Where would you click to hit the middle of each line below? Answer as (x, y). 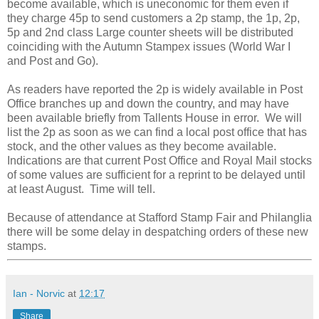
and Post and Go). (53, 61)
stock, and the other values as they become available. (142, 146)
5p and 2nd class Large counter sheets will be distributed (150, 32)
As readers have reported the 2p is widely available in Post (155, 89)
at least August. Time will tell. (81, 189)
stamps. (27, 246)
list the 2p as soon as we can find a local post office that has (157, 132)
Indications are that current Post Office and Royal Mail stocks (159, 160)
